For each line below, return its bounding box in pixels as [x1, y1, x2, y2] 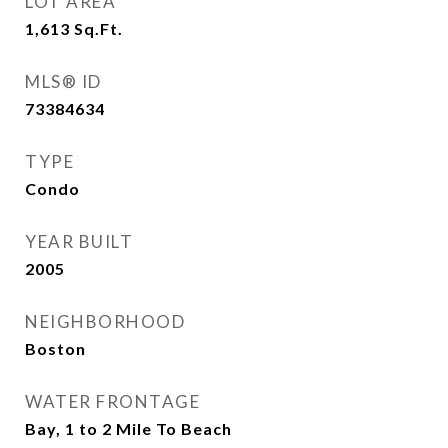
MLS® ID [25, 71, 102, 92]
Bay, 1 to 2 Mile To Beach [25, 419, 232, 438]
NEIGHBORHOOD [25, 311, 185, 332]
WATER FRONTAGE [25, 391, 200, 412]
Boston [25, 339, 86, 358]
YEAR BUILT [25, 231, 133, 252]
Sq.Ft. [74, 19, 123, 38]
